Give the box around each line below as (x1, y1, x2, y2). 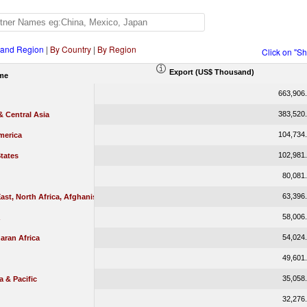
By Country (49, 43, 91, 55)
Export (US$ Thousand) (169, 68, 254, 76)
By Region (97, 43, 136, 55)
